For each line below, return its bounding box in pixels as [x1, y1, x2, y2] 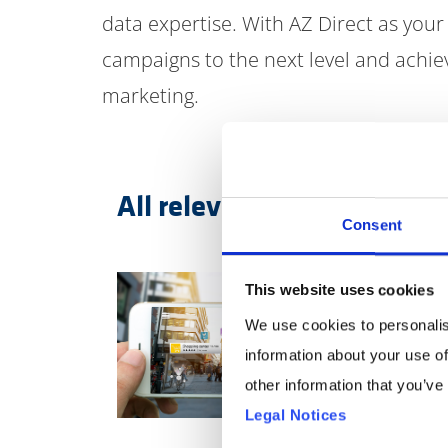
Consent [342, 215, 402, 233]
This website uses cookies [244, 281, 434, 299]
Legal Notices [244, 405, 346, 423]
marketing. [102, 81, 199, 109]
